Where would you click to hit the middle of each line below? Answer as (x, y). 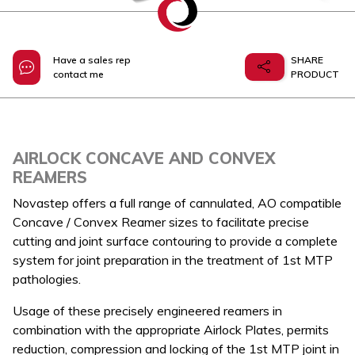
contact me (78, 74)
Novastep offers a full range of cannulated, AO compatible (177, 202)
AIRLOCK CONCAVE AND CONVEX (144, 158)
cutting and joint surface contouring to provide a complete (175, 240)
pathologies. (47, 279)
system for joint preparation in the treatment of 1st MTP (173, 260)
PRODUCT (315, 74)
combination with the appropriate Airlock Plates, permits (171, 329)
